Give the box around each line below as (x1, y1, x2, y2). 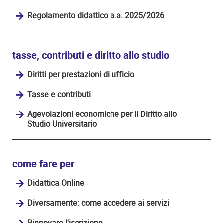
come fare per (12, 156, 74, 171)
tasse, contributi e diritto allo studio (12, 48, 169, 63)
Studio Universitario (27, 118, 97, 130)
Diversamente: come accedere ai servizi (27, 197, 169, 209)
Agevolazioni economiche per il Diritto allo (27, 108, 177, 120)
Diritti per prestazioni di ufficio (27, 68, 134, 80)
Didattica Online (27, 177, 84, 189)
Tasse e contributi (27, 88, 91, 100)
